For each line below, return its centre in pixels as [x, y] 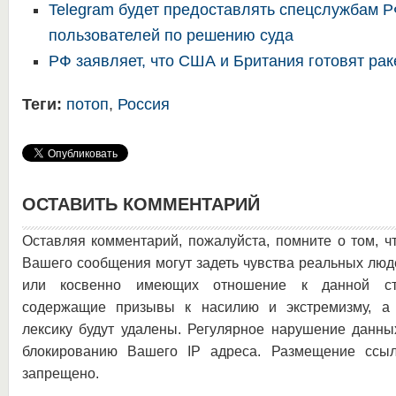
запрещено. [60, 373]
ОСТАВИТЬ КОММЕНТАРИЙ [141, 204]
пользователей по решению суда [171, 35]
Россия [143, 104]
